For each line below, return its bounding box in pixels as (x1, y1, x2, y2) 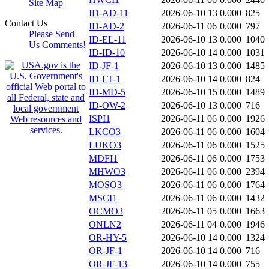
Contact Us (5, 18, 47, 28)
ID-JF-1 (89, 61, 119, 71)
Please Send (29, 29, 74, 39)
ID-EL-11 (89, 34, 126, 45)
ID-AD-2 (89, 21, 124, 32)
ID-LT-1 (89, 74, 121, 85)
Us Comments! (29, 40, 86, 50)
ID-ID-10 (89, 47, 125, 58)
